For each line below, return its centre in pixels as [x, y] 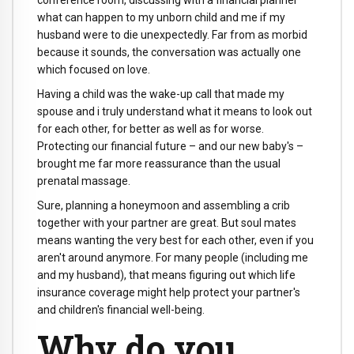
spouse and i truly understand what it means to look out [175, 112]
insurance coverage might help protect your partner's [169, 292]
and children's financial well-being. [121, 309]
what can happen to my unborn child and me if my [161, 18]
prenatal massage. [84, 181]
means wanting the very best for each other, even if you [175, 240]
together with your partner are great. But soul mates [167, 222]
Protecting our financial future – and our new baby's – [170, 147]
